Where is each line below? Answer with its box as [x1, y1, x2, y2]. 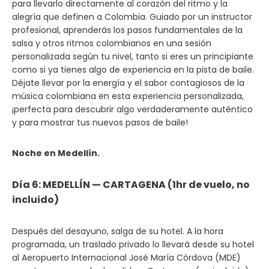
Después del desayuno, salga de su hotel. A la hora [12, 225, 223, 237]
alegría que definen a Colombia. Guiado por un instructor [12, 11, 252, 23]
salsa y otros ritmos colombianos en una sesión [12, 37, 211, 49]
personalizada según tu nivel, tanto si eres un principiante [12, 50, 253, 62]
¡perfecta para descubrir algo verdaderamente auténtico [12, 103, 253, 115]
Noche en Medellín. [12, 147, 100, 159]
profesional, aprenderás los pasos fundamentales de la [12, 24, 243, 36]
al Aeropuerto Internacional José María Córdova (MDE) [12, 252, 241, 264]
